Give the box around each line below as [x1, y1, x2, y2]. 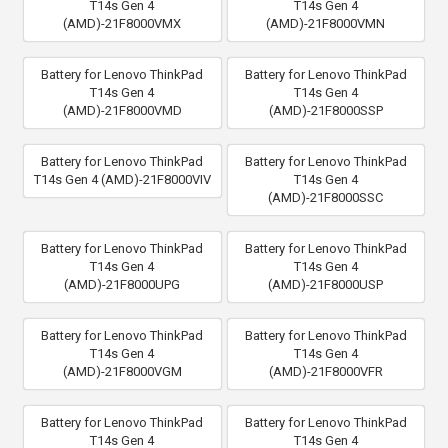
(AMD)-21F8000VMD [62, 103, 182, 118]
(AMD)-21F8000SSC [268, 190, 384, 205]
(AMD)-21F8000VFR [268, 364, 383, 379]
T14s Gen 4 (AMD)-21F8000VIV [33, 172, 211, 187]
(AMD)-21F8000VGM [62, 364, 182, 379]
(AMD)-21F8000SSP [268, 103, 383, 118]
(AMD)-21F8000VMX [63, 16, 182, 31]
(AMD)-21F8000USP [268, 277, 384, 292]
